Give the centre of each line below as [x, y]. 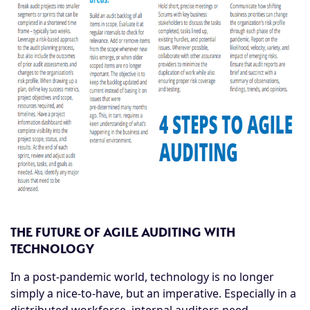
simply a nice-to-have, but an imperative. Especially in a [153, 293]
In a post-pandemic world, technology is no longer [142, 276]
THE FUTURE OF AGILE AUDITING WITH [123, 232]
